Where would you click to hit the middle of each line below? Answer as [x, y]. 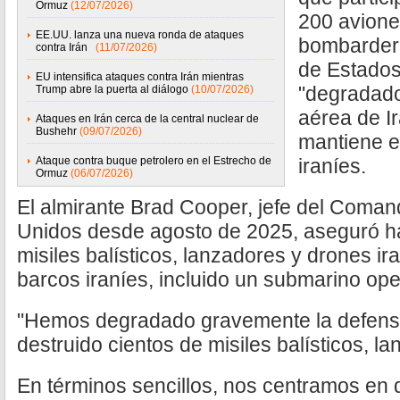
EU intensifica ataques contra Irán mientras [140, 77]
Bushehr [56, 131]
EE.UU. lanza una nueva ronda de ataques [140, 35]
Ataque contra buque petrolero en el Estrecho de [154, 161]
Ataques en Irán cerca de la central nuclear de [147, 119]
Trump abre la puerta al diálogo [112, 89]
